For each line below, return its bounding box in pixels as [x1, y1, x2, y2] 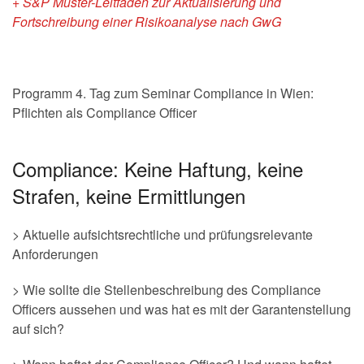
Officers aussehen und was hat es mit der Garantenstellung [12, 300, 351, 318]
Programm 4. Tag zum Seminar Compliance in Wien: [12, 84, 314, 102]
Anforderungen [12, 245, 98, 263]
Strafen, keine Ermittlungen [12, 181, 245, 210]
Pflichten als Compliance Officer [12, 103, 197, 122]
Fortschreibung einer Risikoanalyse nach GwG [12, 12, 281, 31]
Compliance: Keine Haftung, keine [12, 154, 303, 183]
